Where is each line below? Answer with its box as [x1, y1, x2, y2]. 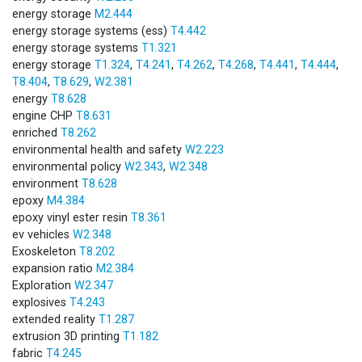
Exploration [12, 278, 74, 293]
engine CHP [12, 108, 76, 123]
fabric [12, 346, 46, 360]
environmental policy [12, 159, 124, 174]
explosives [12, 295, 69, 309]
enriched [12, 125, 61, 140]
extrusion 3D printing [12, 329, 123, 343]
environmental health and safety [12, 142, 185, 157]
